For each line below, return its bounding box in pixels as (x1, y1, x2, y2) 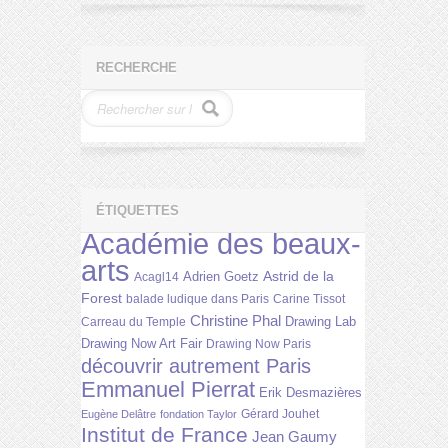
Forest (81, 289, 122, 306)
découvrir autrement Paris (81, 353, 311, 377)
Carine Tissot (273, 291, 345, 306)
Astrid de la (263, 267, 334, 284)
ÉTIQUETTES (96, 202, 179, 218)
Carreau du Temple (81, 314, 186, 329)
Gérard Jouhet (241, 406, 319, 421)
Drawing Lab (285, 313, 356, 329)
